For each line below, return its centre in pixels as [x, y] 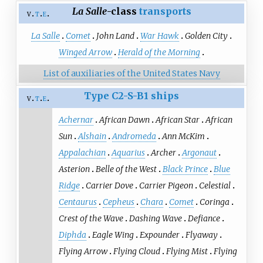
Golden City [206, 36]
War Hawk [160, 36]
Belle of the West [126, 169]
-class [122, 11]
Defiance [204, 219]
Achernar [76, 120]
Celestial [215, 186]
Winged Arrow [85, 52]
